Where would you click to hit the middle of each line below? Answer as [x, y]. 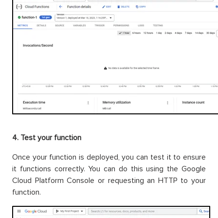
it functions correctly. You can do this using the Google [109, 169]
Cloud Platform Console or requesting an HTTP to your [109, 180]
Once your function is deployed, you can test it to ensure [109, 157]
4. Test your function [47, 137]
